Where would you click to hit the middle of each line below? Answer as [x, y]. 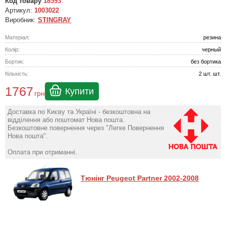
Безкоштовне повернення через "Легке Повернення [86, 128]
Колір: [12, 49]
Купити [79, 91]
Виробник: [21, 20]
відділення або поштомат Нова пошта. [66, 120]
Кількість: [17, 74]
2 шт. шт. [210, 74]
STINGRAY [54, 20]
